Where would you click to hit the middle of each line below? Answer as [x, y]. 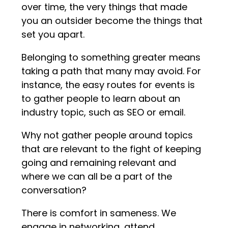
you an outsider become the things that [112, 20]
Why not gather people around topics [107, 135]
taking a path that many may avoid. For [111, 71]
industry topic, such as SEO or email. [104, 112]
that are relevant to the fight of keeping [111, 149]
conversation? [54, 190]
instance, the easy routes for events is [108, 84]
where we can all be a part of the [97, 176]
